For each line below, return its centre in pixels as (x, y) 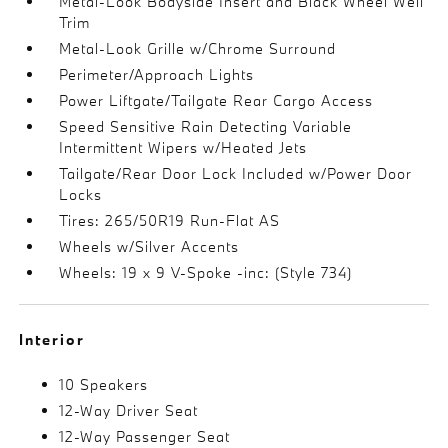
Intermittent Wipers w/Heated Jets (183, 147)
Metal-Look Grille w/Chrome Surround (198, 48)
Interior (52, 339)
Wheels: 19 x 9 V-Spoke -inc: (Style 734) (206, 272)
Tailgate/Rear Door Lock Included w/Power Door (236, 173)
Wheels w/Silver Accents (149, 246)
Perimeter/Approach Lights (157, 74)
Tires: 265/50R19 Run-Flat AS (170, 220)
